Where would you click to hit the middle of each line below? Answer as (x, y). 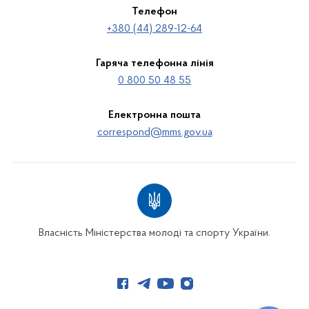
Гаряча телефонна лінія (154, 63)
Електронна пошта (154, 115)
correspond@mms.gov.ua (154, 132)
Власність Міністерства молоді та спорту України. (154, 233)
